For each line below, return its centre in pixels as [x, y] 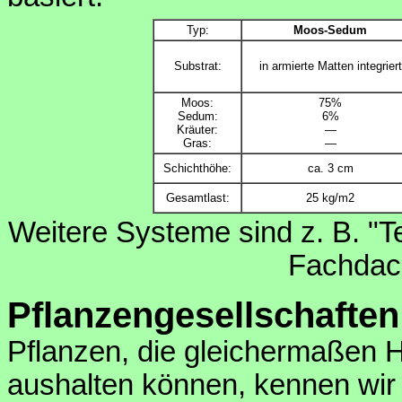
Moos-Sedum [330, 31]
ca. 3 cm [330, 169]
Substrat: [197, 66]
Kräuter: [197, 130]
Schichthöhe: [197, 169]
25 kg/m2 [330, 198]
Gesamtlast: [197, 198]
